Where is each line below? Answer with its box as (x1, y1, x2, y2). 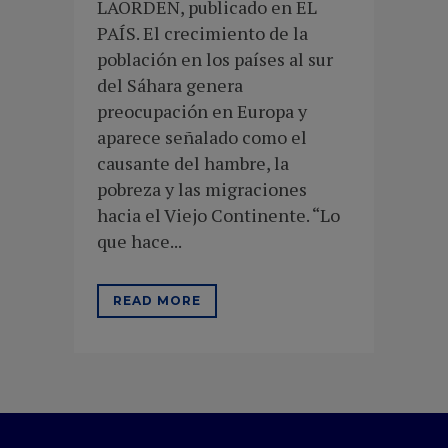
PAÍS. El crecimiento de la (97, 20, 308, 45)
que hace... (97, 228, 182, 253)
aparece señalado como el (97, 124, 307, 149)
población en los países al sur (97, 46, 333, 71)
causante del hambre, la (97, 150, 289, 175)
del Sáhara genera (97, 72, 243, 97)
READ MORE (113, 292, 201, 308)
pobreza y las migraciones (97, 176, 307, 201)
